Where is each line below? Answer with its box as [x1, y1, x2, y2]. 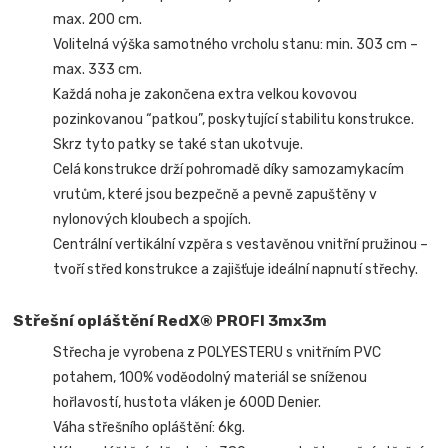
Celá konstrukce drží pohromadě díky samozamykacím [53, 160, 405, 178]
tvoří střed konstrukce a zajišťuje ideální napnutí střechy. [53, 260, 419, 278]
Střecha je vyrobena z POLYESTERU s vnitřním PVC [53, 343, 382, 361]
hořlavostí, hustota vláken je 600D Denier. [53, 393, 322, 411]
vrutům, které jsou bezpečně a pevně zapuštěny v [53, 185, 378, 203]
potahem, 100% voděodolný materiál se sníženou [53, 368, 368, 386]
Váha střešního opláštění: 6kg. [53, 418, 246, 436]
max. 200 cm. [53, 10, 143, 28]
